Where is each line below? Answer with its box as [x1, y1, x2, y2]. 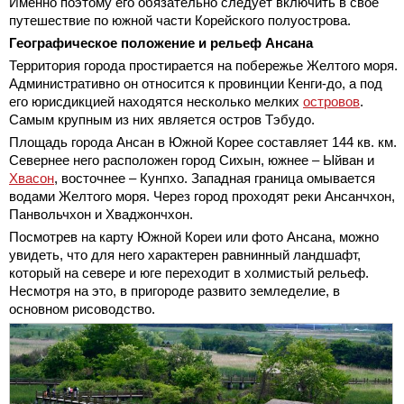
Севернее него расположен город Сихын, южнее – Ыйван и [9, 152, 374, 169]
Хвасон [9, 170, 54, 187]
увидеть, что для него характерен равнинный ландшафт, [9, 247, 361, 263]
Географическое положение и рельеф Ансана [9, 35, 313, 51]
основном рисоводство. [9, 301, 155, 317]
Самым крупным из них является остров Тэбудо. [9, 112, 315, 128]
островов [303, 94, 360, 110]
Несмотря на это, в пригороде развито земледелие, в [9, 283, 340, 299]
